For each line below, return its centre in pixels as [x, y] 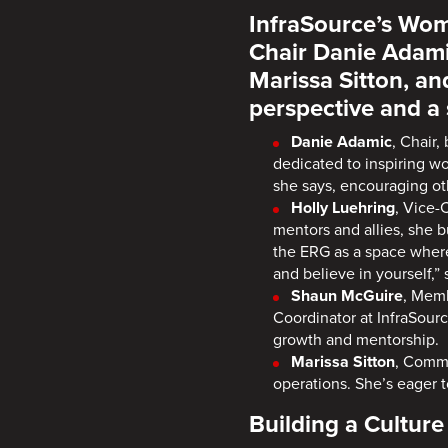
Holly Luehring [343, 207]
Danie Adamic [342, 141]
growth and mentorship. [356, 339]
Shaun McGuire [347, 295]
